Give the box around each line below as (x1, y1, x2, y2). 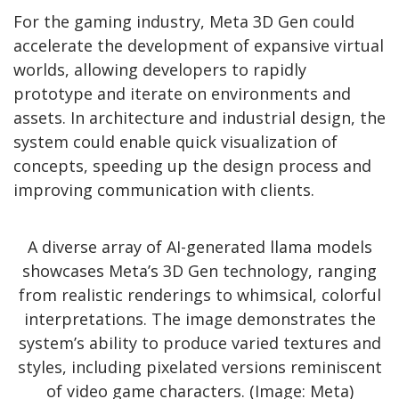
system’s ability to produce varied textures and (18, 332, 381, 354)
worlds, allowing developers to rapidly (13, 59, 306, 81)
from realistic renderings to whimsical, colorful (18, 284, 381, 306)
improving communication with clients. (13, 179, 314, 201)
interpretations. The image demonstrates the (23, 308, 376, 330)
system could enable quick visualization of (13, 131, 338, 153)
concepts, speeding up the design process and (13, 155, 371, 177)
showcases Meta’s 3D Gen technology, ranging (22, 260, 377, 282)
